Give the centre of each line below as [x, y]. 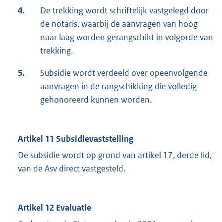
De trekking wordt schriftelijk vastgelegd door [124, 11]
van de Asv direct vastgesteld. [72, 169]
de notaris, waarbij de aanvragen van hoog [119, 24]
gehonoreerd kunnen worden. [96, 100]
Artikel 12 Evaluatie [55, 208]
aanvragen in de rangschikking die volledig [118, 86]
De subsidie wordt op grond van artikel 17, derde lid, [115, 155]
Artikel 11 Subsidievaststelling [76, 139]
